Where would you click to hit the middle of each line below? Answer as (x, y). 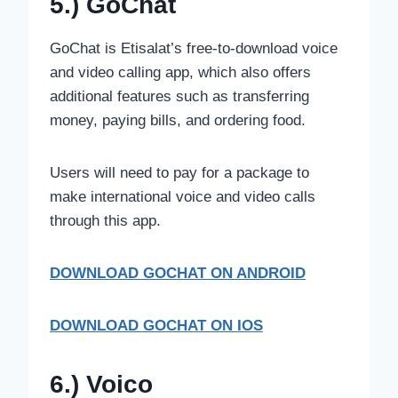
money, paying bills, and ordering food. (178, 120)
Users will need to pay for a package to (179, 172)
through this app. (105, 220)
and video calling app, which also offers (180, 72)
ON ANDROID (256, 273)
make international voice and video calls (183, 196)
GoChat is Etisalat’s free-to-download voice (194, 48)
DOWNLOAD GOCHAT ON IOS (156, 325)
